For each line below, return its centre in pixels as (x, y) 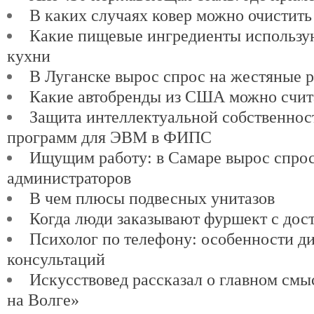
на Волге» (43, 300)
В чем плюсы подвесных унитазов (152, 198)
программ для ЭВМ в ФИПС (109, 137)
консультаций (56, 259)
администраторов (69, 178)
